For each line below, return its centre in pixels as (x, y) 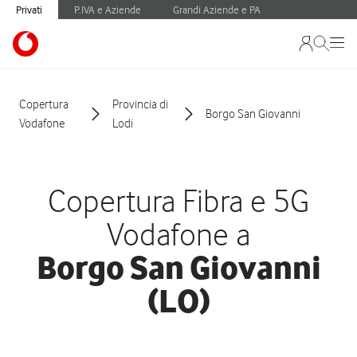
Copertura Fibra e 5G (178, 200)
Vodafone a (178, 234)
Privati (29, 9)
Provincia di (140, 104)
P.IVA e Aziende (108, 9)
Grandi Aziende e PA (217, 9)
